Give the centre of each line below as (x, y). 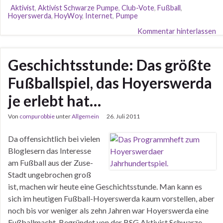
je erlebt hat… (55, 101)
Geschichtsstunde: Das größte (110, 65)
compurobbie (37, 116)
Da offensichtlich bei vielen (54, 139)
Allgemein (85, 116)
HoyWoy (68, 16)
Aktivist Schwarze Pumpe (78, 8)
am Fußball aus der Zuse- (51, 163)
